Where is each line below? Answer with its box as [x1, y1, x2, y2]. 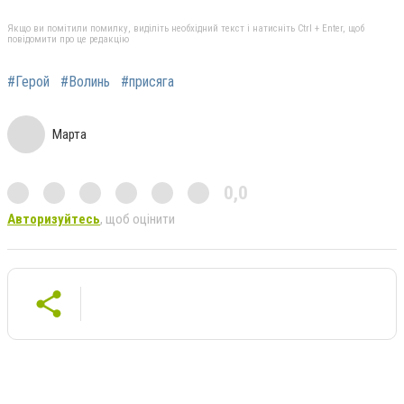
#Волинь [60, 72, 110, 90]
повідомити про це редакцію [7, 32, 129, 45]
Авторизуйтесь [7, 210, 100, 227]
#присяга [121, 72, 174, 90]
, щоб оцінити [100, 210, 175, 227]
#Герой [7, 72, 50, 90]
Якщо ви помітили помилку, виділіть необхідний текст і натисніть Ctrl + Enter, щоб [7, 22, 364, 34]
